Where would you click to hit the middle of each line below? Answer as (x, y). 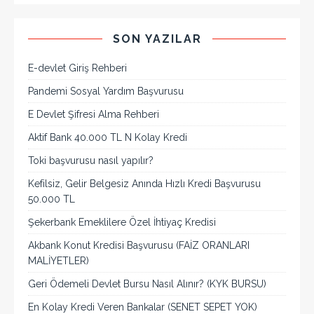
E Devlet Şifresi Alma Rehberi (94, 114)
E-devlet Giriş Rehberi (77, 68)
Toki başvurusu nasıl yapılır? (91, 160)
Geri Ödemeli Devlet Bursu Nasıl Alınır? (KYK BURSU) (147, 284)
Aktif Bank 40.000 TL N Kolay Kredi (108, 137)
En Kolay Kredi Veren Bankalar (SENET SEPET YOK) (143, 307)
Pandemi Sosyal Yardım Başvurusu (106, 91)
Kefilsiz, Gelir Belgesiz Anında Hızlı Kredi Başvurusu (144, 183)
